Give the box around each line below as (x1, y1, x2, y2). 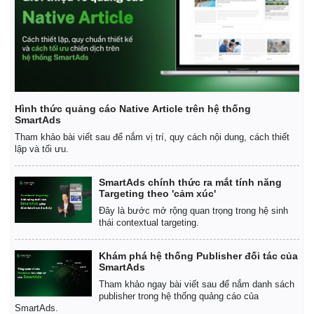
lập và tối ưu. (15, 143, 69, 154)
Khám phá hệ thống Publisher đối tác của (99, 250, 298, 261)
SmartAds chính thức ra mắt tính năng (99, 176, 282, 188)
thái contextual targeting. (99, 217, 199, 228)
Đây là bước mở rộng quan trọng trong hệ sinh (99, 205, 288, 216)
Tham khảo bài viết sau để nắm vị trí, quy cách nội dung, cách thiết (15, 131, 289, 142)
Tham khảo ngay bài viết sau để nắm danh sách (99, 278, 294, 289)
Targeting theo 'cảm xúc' (99, 187, 216, 199)
